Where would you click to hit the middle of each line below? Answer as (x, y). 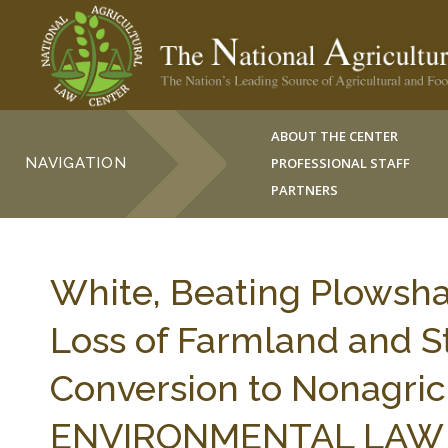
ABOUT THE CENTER (335, 136)
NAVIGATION (76, 163)
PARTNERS (305, 190)
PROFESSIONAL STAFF (341, 163)
